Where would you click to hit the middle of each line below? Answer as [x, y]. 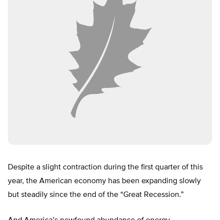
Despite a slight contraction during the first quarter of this [105, 168]
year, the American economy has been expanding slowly [104, 181]
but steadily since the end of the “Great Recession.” [96, 195]
